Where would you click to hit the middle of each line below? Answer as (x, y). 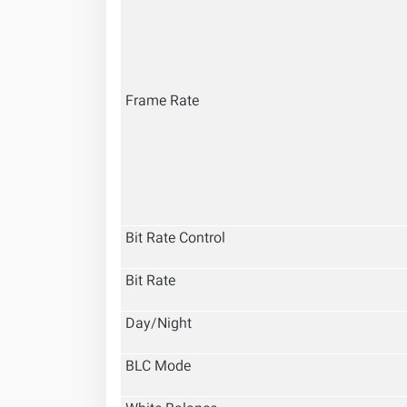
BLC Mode (158, 367)
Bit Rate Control (175, 239)
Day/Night (159, 325)
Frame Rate (162, 102)
